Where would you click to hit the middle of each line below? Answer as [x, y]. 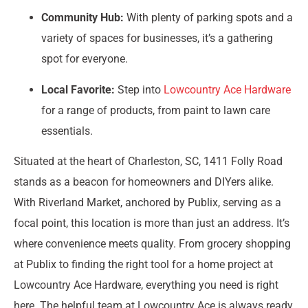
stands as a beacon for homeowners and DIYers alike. [144, 182]
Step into [139, 89]
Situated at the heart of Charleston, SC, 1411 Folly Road [148, 162]
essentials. [67, 131]
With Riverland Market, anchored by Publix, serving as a [147, 203]
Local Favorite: [78, 89]
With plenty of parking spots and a [208, 18]
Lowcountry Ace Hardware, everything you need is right [146, 285]
